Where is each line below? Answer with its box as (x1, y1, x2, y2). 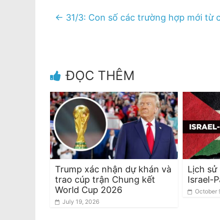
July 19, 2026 (62, 197, 99, 205)
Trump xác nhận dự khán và (55, 164, 171, 174)
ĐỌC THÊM (66, 67, 135, 83)
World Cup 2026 (55, 184, 122, 195)
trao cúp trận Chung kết (55, 174, 155, 185)
